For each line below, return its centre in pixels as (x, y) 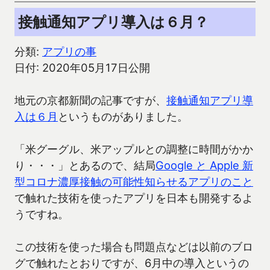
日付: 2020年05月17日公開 (82, 68)
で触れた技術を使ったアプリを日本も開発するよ (134, 198)
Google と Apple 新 (204, 165)
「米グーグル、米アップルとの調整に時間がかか (134, 149)
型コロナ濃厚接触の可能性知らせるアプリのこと (134, 182)
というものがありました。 (123, 117)
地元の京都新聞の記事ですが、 (90, 100)
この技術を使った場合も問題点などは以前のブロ (134, 247)
